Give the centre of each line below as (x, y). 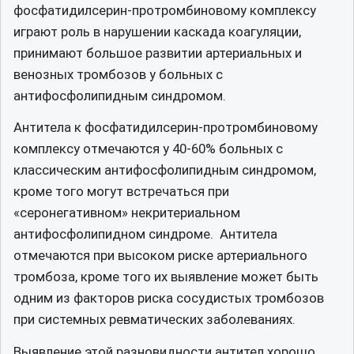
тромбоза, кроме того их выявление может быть (166, 277)
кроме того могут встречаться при (121, 191)
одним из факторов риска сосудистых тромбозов (169, 298)
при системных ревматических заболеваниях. (154, 319)
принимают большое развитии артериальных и (158, 53)
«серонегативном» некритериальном (127, 213)
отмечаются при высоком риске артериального (160, 255)
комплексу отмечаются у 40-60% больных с (148, 149)
